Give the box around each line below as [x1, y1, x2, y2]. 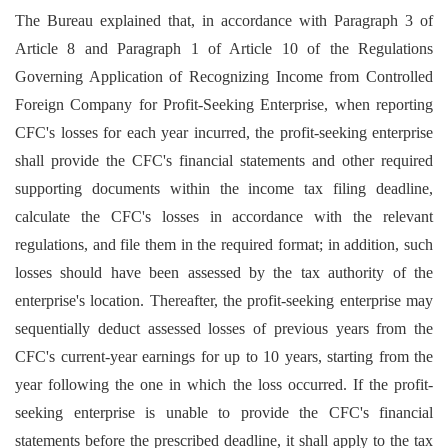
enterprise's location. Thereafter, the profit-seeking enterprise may [15, 292, 433, 309]
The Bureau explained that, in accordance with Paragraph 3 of [15, 12, 433, 29]
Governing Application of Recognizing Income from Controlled [15, 68, 433, 85]
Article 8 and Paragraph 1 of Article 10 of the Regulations [15, 40, 433, 57]
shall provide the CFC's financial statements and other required [15, 152, 433, 169]
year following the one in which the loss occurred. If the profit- [15, 376, 433, 393]
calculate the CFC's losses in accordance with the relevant [15, 208, 433, 225]
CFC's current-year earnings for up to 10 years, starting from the [15, 348, 433, 365]
